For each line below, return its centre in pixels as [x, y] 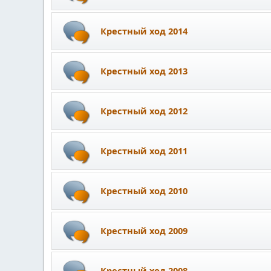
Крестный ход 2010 [144, 190]
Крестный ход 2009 [144, 230]
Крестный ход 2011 [144, 150]
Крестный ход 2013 [144, 70]
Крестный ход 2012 [144, 110]
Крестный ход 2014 [144, 31]
